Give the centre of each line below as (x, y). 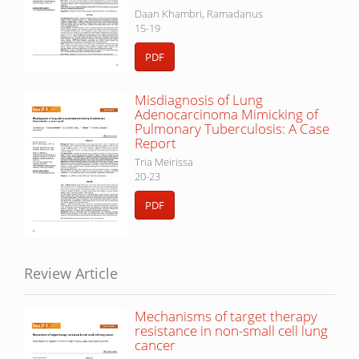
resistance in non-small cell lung (231, 331)
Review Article (71, 274)
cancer (155, 345)
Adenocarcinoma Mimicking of (226, 115)
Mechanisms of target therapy (226, 317)
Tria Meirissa (164, 162)
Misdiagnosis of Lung (199, 100)
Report (155, 143)
